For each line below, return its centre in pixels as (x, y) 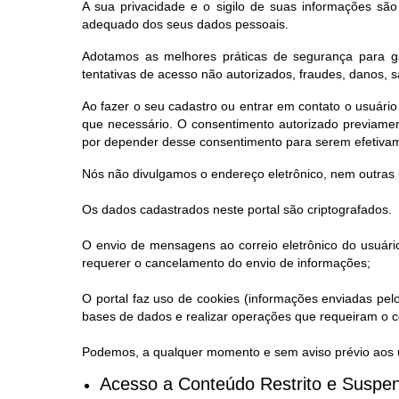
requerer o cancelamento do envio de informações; (226, 263)
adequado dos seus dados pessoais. (185, 24)
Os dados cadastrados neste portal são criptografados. (237, 209)
